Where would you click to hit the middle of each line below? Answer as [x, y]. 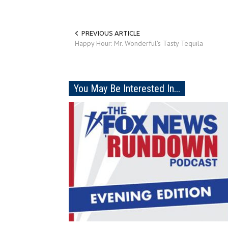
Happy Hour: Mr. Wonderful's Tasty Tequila [140, 44]
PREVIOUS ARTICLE [111, 33]
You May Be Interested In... [127, 89]
